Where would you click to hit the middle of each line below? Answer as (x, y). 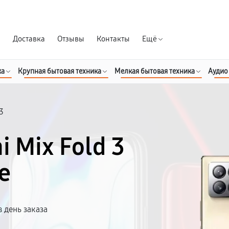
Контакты (113, 39)
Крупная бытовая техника (60, 71)
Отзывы (71, 39)
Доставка (29, 39)
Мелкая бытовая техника (155, 71)
